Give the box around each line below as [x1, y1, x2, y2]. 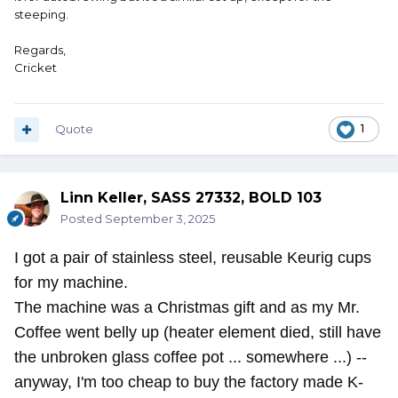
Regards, [14, 43, 66, 58]
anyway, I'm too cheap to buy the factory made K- [14, 373, 363, 392]
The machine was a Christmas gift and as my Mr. [14, 298, 360, 317]
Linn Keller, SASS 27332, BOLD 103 [60, 189, 322, 207]
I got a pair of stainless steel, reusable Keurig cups [14, 249, 371, 267]
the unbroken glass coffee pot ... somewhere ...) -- [14, 348, 367, 367]
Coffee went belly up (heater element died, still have [14, 323, 381, 342]
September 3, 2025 [105, 211, 215, 227]
